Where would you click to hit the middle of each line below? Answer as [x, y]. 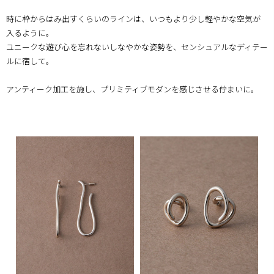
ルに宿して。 [30, 61]
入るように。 [30, 33]
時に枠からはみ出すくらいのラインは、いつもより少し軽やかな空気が [133, 19]
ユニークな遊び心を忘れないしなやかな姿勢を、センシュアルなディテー [137, 47]
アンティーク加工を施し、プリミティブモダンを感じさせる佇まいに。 [132, 89]
